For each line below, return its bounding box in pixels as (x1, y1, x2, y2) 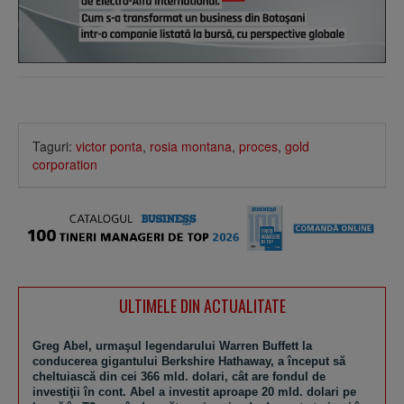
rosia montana (150, 136, 232, 155)
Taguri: (32, 136, 76, 155)
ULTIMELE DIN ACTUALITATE (118, 294, 286, 318)
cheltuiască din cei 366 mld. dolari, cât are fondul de (32, 370, 326, 384)
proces (239, 136, 278, 155)
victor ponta (76, 136, 142, 155)
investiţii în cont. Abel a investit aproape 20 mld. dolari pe (32, 385, 356, 399)
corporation (32, 154, 97, 173)
